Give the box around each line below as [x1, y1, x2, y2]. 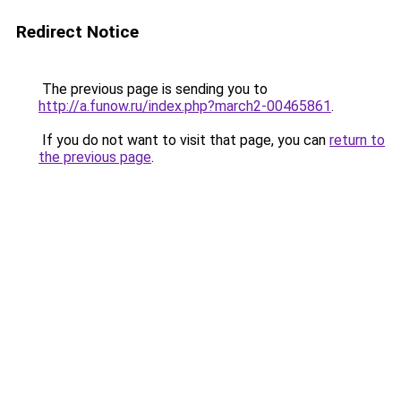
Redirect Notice [16, 21, 139, 42]
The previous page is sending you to [38, 81, 268, 98]
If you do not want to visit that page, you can [38, 132, 329, 149]
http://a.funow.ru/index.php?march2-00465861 [38, 98, 331, 115]
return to [329, 132, 385, 149]
